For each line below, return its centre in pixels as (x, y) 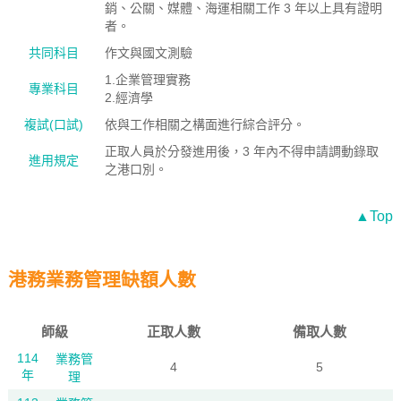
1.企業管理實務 (147, 80)
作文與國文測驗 (148, 53)
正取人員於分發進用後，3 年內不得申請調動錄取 (241, 151)
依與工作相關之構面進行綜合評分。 (205, 124)
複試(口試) (54, 124)
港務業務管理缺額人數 (102, 280)
